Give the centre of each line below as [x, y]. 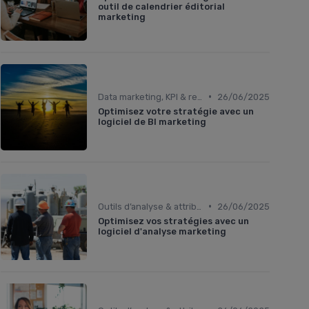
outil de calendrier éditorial [161, 7]
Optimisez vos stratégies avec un [173, 221]
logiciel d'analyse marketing [162, 231]
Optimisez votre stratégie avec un [176, 111]
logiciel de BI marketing [152, 121]
